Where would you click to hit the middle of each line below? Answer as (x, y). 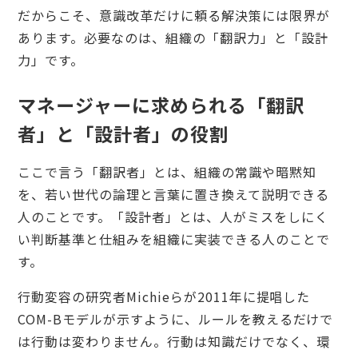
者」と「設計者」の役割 (123, 133)
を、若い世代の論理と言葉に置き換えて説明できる (173, 194)
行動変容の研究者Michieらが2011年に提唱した (164, 296)
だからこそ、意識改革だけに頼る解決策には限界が (174, 15)
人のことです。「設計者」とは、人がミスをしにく (173, 216)
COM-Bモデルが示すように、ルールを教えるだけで (176, 318)
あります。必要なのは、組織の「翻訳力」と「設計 (173, 37)
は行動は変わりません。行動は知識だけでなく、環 (174, 341)
